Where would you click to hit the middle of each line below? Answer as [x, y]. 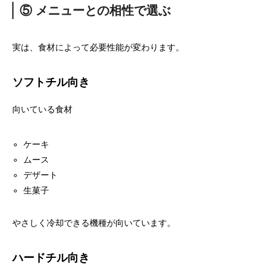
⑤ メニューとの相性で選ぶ [95, 10]
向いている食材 [42, 109]
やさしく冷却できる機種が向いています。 [94, 223]
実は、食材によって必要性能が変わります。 [98, 47]
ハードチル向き [51, 258]
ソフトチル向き [51, 82]
